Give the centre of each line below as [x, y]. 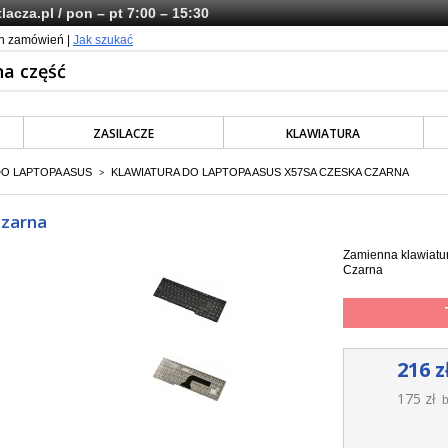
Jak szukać [103, 40]
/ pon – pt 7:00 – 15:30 [131, 13]
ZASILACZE [124, 133]
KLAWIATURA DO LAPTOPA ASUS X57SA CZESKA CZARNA [260, 172]
